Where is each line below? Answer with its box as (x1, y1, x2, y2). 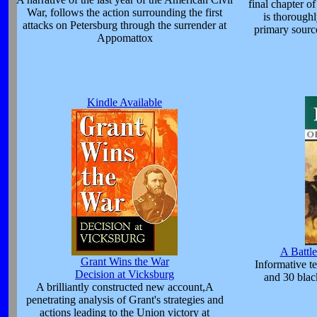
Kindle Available (87, 96, 162, 108)
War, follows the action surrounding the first (27, 6, 222, 18)
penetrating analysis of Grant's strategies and (25, 294, 224, 306)
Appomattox (96, 32, 153, 44)
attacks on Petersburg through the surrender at (23, 19, 226, 31)
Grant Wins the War (80, 255, 169, 267)
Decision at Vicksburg (75, 268, 174, 280)
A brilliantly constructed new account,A (35, 281, 214, 293)
